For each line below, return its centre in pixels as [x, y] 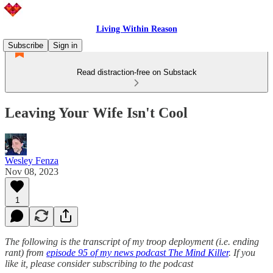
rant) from [26, 252]
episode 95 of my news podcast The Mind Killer [137, 252]
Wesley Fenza [32, 160]
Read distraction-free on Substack [136, 72]
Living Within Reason [136, 29]
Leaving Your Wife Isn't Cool [96, 112]
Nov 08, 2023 [32, 171]
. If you [242, 252]
